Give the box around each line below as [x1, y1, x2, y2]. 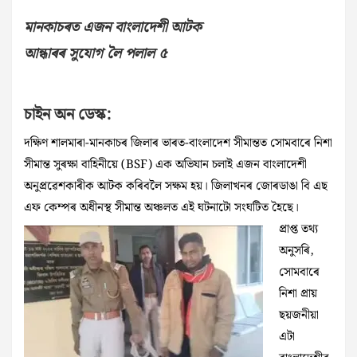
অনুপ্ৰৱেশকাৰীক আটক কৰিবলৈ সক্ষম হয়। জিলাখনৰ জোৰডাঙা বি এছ [24, 177, 328, 197]
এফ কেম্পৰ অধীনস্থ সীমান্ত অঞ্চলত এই [24, 198, 198, 218]
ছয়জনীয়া [279, 306, 319, 326]
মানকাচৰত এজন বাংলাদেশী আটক [24, 16, 202, 40]
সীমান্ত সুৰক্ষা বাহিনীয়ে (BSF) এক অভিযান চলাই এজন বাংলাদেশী [24, 155, 307, 175]
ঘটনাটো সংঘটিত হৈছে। [198, 198, 299, 218]
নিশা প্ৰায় [279, 284, 317, 304]
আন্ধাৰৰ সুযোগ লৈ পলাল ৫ [24, 42, 167, 66]
